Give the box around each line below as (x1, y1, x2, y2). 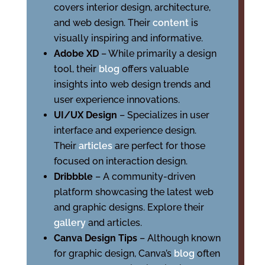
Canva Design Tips (53, 232, 140, 244)
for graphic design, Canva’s (53, 248, 174, 259)
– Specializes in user (119, 109, 209, 121)
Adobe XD (53, 48, 101, 59)
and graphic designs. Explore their (53, 202, 204, 213)
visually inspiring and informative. (53, 33, 203, 44)
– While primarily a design (101, 48, 216, 59)
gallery (53, 217, 88, 228)
